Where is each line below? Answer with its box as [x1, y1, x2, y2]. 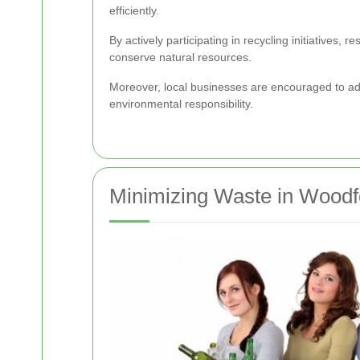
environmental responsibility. [109, 96, 253, 110]
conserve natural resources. [109, 50, 252, 63]
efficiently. [109, 3, 159, 17]
